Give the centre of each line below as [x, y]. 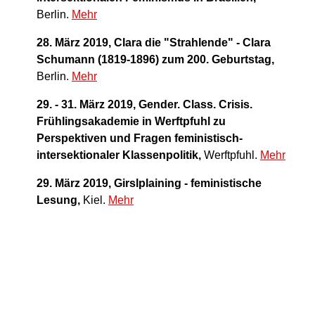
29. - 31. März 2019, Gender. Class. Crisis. [144, 105]
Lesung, [58, 200]
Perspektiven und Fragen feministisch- [140, 139]
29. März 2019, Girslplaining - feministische [149, 184]
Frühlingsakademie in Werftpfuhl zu [131, 122]
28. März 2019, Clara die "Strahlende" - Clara [154, 43]
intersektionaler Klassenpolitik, [119, 155]
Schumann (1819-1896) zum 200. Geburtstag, [155, 60]
